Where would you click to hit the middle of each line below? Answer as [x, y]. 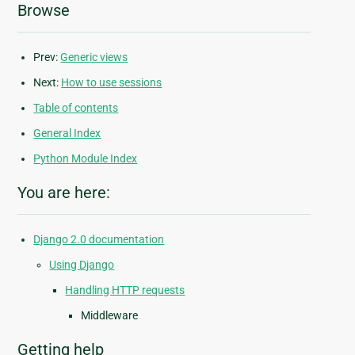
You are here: [64, 193]
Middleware [110, 316]
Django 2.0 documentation [99, 240]
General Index [67, 134]
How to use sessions [112, 83]
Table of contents [76, 108]
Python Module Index [86, 159]
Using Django [82, 265]
